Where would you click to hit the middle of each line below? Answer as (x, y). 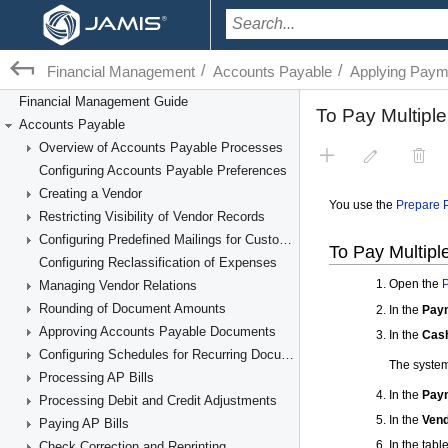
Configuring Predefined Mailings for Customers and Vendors (285, 239)
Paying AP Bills (84, 423)
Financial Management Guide (103, 101)
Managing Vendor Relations (118, 285)
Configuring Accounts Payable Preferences (163, 170)
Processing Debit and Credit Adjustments (158, 400)
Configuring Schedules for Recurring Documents (287, 354)
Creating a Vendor (90, 193)
